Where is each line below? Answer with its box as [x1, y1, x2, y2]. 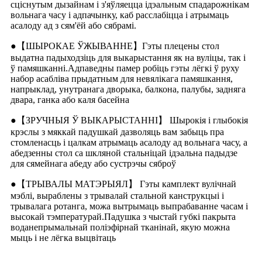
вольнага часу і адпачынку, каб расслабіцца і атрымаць [11, 9, 229, 20]
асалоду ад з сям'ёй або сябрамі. [11, 20, 136, 30]
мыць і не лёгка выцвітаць [11, 232, 116, 243]
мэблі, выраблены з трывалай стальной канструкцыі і [11, 190, 224, 201]
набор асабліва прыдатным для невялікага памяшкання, [11, 73, 233, 84]
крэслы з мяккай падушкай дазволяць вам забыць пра [11, 126, 224, 137]
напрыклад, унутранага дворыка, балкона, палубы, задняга [11, 84, 246, 94]
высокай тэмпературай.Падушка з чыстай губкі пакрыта [11, 211, 236, 222]
